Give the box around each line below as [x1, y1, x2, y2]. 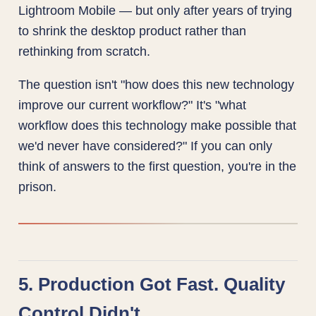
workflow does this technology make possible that [18, 118, 297, 133]
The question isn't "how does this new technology [18, 77, 295, 92]
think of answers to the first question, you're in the [18, 159, 297, 174]
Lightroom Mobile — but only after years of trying [18, 2, 293, 18]
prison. [18, 179, 57, 195]
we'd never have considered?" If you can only [18, 138, 273, 154]
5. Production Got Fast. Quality [18, 274, 286, 295]
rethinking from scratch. [18, 43, 151, 59]
